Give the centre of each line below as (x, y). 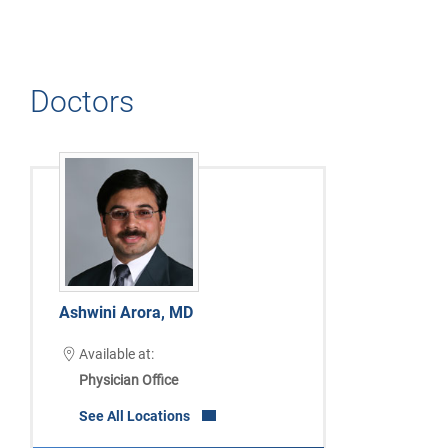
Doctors (82, 101)
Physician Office (128, 380)
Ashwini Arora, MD (125, 313)
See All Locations (134, 416)
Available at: (116, 354)
